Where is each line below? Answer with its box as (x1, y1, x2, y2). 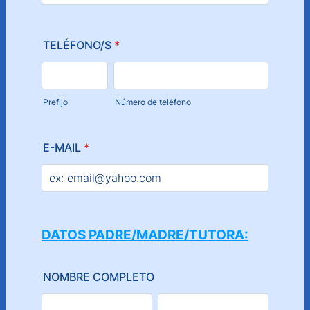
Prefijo (43, 97, 68, 107)
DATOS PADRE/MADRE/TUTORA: (42, 227, 248, 243)
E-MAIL (43, 140, 81, 154)
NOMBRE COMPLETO (43, 270, 154, 284)
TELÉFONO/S (43, 38, 111, 52)
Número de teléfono (115, 97, 191, 107)
